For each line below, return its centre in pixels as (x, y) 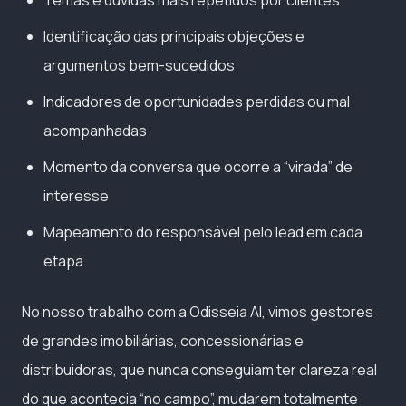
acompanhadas (95, 130)
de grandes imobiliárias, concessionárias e (163, 340)
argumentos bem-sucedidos (139, 65)
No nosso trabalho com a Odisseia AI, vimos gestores (198, 311)
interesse (76, 195)
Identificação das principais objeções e (174, 36)
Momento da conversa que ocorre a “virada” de (198, 166)
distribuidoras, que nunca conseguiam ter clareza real (199, 369)
